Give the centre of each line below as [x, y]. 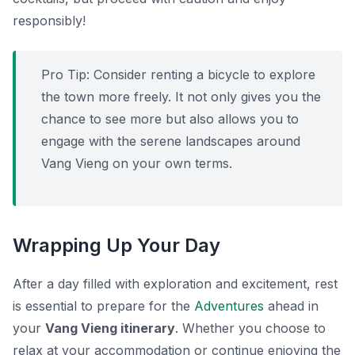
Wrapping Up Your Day [116, 246]
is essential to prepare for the [103, 306]
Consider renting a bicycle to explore [202, 75]
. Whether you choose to [250, 328]
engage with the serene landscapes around [171, 141]
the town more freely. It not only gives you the [181, 97]
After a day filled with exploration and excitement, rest [175, 284]
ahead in [291, 306]
